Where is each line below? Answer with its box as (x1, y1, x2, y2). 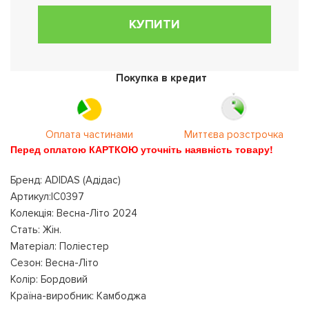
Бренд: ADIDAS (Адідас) (10, 174, 121, 186)
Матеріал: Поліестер (10, 240, 109, 252)
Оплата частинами (46, 128, 134, 141)
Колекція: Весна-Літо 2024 (10, 207, 137, 219)
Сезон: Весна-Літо (10, 257, 99, 269)
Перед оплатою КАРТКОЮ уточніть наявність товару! (10, 142, 273, 156)
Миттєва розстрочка (183, 128, 283, 141)
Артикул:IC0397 (10, 190, 84, 203)
